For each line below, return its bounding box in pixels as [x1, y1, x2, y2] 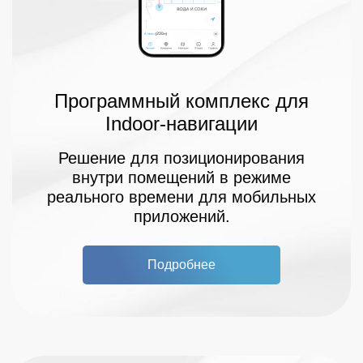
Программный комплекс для [54, 90, 309, 113]
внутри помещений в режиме [72, 169, 291, 187]
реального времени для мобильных [47, 188, 316, 207]
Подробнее [147, 258, 216, 272]
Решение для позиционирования [58, 149, 305, 168]
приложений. [133, 207, 230, 226]
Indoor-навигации [105, 113, 258, 135]
